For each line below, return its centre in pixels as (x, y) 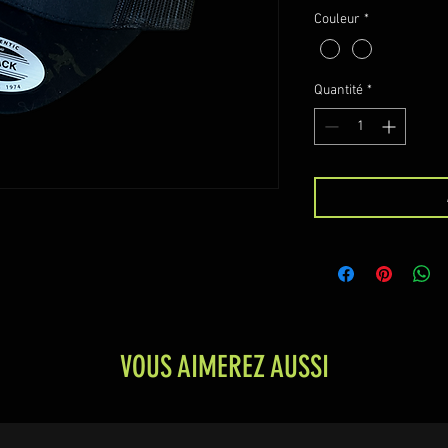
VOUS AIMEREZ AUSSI (224, 367)
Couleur (337, 20)
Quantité (338, 91)
